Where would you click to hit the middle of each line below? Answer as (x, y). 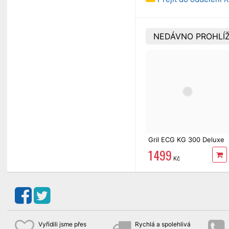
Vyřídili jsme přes (62, 224)
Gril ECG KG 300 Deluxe (186, 139)
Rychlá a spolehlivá (163, 224)
